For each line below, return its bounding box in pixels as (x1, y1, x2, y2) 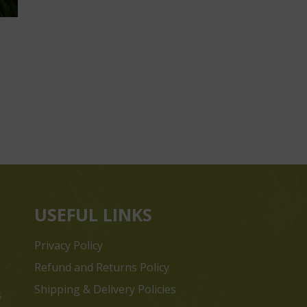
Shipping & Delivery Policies (34, 281, 176, 297)
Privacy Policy (34, 237, 103, 253)
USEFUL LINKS (34, 202, 152, 226)
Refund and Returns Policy (34, 259, 169, 275)
